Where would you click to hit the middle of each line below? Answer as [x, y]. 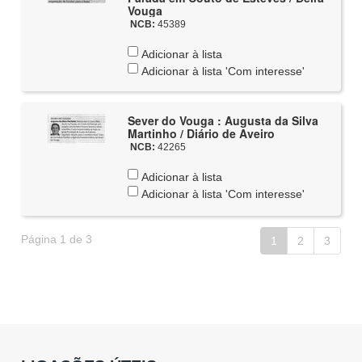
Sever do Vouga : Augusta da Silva [223, 120]
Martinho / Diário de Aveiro [201, 133]
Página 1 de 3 [57, 239]
